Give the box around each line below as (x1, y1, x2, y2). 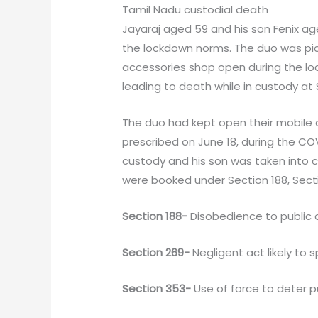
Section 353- (122, 281, 192, 297)
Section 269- (122, 245, 190, 261)
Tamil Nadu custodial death (122, 2, 269, 18)
